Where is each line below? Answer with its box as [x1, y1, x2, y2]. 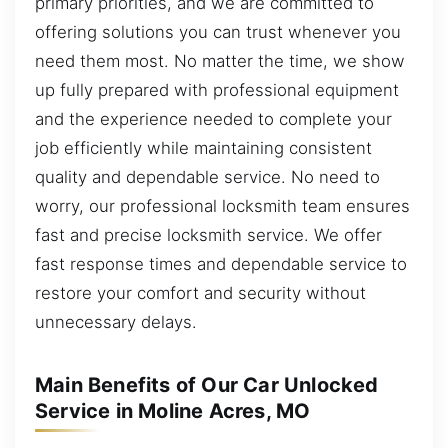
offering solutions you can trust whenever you [35, 21, 401, 42]
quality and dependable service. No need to [35, 166, 380, 187]
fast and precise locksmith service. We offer [35, 224, 382, 245]
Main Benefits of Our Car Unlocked [35, 373, 379, 397]
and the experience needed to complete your [35, 108, 392, 129]
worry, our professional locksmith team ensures [35, 195, 410, 216]
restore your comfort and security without [35, 282, 366, 303]
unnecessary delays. [35, 311, 197, 332]
